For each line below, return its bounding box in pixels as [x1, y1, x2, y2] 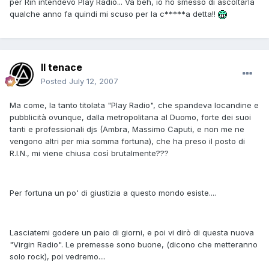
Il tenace [41, 61, 82, 74]
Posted [41, 76, 69, 86]
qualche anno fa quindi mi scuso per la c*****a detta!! [10, 9, 218, 19]
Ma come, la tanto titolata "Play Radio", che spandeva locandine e [10, 100, 259, 110]
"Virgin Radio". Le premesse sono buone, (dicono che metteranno [10, 240, 258, 250]
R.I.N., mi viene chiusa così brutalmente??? [10, 148, 169, 159]
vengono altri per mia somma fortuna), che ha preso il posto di [10, 136, 245, 147]
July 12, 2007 [69, 76, 118, 86]
